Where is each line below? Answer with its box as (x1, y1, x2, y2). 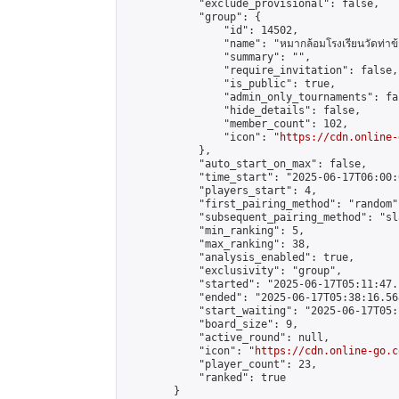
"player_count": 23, (124, 358, 317, 370)
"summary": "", (124, 51, 311, 63)
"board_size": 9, (124, 318, 298, 330)
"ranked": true (124, 371, 286, 384)
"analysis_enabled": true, (124, 251, 354, 264)
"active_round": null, (124, 331, 330, 344)
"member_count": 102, (124, 118, 348, 130)
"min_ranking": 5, (124, 224, 305, 237)
